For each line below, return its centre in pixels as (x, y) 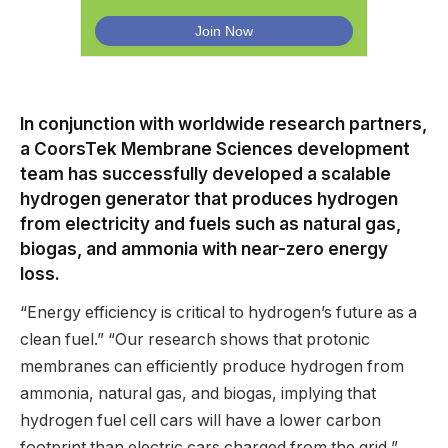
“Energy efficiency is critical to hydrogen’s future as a (218, 313)
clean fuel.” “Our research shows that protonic (195, 340)
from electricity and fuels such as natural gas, (210, 224)
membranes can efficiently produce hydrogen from (212, 367)
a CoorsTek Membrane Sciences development (215, 149)
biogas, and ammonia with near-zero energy (204, 249)
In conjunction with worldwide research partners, (223, 124)
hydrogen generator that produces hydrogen (209, 199)
